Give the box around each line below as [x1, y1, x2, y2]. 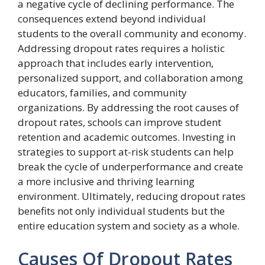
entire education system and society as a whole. [18, 219, 240, 233]
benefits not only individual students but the [18, 204, 225, 218]
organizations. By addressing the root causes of [18, 101, 239, 115]
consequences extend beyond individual [18, 12, 206, 26]
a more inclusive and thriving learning [18, 174, 195, 189]
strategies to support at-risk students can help [18, 145, 234, 159]
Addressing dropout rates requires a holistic [18, 41, 225, 56]
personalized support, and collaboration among [18, 71, 243, 85]
